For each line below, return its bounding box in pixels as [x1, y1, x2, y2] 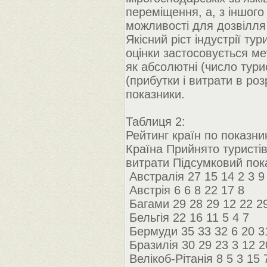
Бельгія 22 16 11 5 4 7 [126, 211, 249, 224]
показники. [126, 88, 185, 101]
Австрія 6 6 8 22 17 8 [126, 184, 244, 197]
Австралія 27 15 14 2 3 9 [126, 170, 265, 183]
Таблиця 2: [126, 115, 185, 128]
